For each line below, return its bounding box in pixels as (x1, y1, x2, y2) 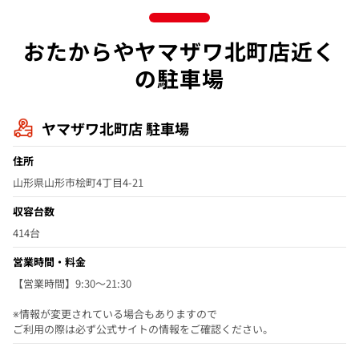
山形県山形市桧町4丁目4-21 (13, 175, 143, 191)
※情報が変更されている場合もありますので (13, 306, 217, 322)
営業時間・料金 (13, 254, 86, 270)
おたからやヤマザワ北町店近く (23, 35, 336, 67)
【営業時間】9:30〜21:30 (13, 276, 131, 292)
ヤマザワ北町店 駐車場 (42, 118, 189, 139)
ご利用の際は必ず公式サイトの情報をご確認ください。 (13, 321, 273, 337)
